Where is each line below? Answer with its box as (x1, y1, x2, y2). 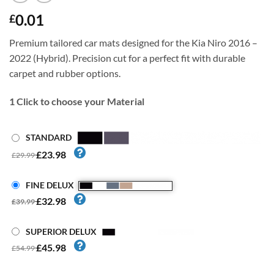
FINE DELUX (26, 180, 75, 191)
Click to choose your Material (15, 95, 144, 108)
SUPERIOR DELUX (26, 226, 97, 237)
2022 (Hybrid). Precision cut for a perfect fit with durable (9, 52, 245, 64)
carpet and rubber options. (9, 67, 120, 80)
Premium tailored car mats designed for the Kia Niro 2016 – (9, 37, 257, 49)
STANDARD (26, 131, 72, 143)
